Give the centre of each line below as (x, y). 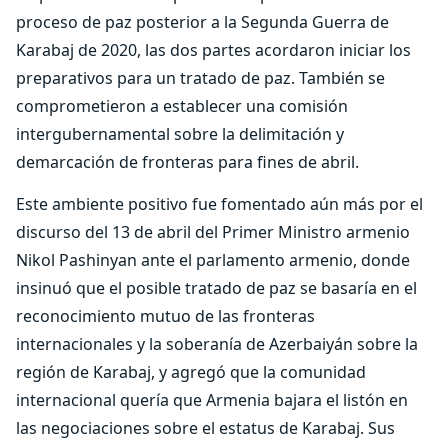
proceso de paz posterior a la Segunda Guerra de (202, 22)
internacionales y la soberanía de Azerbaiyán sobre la (217, 344)
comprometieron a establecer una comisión (182, 106)
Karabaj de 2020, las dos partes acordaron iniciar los (213, 50)
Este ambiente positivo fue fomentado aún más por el (219, 204)
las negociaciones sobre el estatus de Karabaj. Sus (205, 428)
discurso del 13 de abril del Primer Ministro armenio (213, 232)
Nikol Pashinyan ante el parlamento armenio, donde (213, 260)
